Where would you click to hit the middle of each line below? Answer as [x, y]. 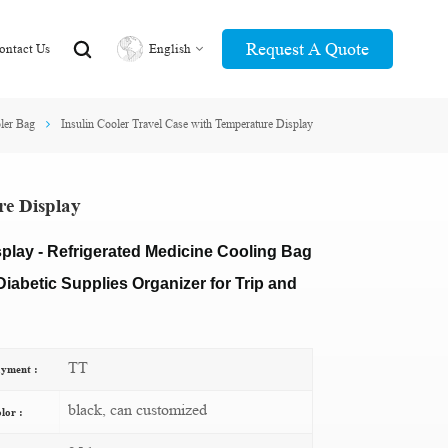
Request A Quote [307, 48]
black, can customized [138, 410]
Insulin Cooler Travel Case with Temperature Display [187, 123]
